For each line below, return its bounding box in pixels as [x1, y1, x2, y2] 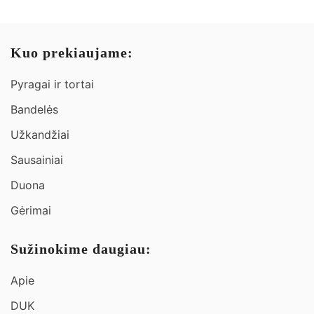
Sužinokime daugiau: [11, 241, 151, 257]
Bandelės [11, 102, 58, 116]
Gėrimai [11, 203, 51, 217]
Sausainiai [11, 153, 63, 167]
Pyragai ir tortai [11, 77, 94, 91]
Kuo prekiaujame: [11, 45, 133, 60]
